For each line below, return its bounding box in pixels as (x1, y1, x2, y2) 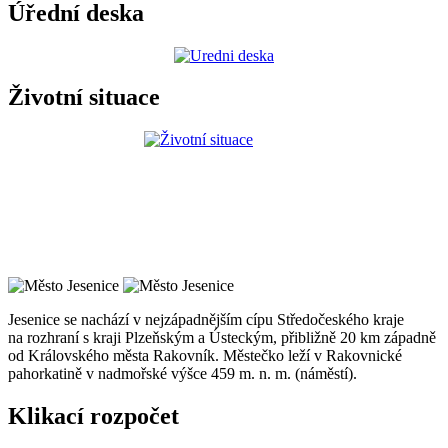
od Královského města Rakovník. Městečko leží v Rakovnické (8, 347, 402, 365)
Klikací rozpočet (8, 403, 179, 430)
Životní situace (8, 84, 160, 111)
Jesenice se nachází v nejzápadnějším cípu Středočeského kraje (8, 311, 404, 329)
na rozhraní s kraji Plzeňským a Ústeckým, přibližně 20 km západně (8, 329, 436, 347)
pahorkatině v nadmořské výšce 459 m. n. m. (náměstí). (8, 365, 357, 383)
